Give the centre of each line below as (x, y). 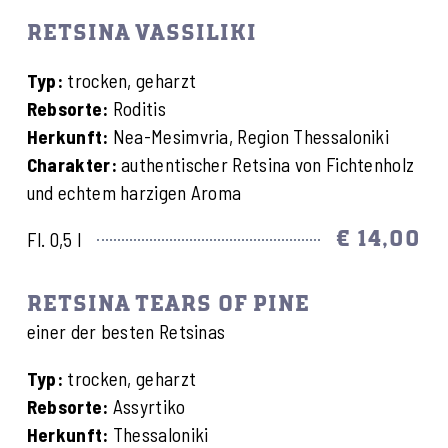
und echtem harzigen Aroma (134, 193)
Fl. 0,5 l (54, 240)
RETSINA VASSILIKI (141, 34)
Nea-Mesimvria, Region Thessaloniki (249, 137)
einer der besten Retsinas (126, 332)
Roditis (137, 109)
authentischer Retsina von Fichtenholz (268, 165)
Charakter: (74, 165)
